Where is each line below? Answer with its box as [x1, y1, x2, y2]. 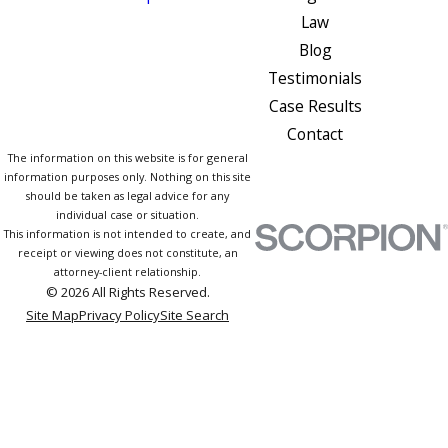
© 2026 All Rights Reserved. [45, 282, 210, 301]
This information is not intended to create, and [4, 225, 251, 241]
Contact [287, 122, 344, 145]
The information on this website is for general [7, 149, 248, 165]
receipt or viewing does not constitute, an [17, 244, 238, 260]
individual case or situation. [56, 206, 199, 222]
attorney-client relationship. [54, 263, 201, 279]
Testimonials [268, 66, 363, 89]
